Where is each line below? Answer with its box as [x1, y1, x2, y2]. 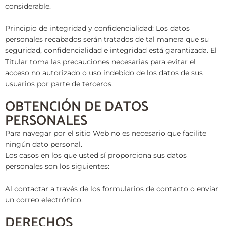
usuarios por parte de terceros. [5, 80, 113, 88]
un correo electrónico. [5, 196, 83, 204]
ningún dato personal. [5, 140, 82, 149]
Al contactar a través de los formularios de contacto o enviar [5, 185, 218, 193]
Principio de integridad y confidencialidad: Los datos [5, 24, 190, 33]
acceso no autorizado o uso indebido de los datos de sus [5, 69, 203, 77]
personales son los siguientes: [5, 162, 109, 171]
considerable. [5, 2, 51, 11]
